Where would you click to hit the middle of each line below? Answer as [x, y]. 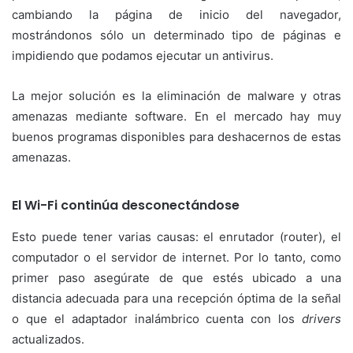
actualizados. [48, 340]
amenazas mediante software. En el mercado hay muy [176, 116]
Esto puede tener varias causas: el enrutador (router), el [176, 237]
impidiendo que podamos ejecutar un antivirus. [143, 55]
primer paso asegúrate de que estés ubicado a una [176, 278]
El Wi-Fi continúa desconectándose [126, 205]
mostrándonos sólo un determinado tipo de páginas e [176, 35]
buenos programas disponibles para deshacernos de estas [176, 136]
